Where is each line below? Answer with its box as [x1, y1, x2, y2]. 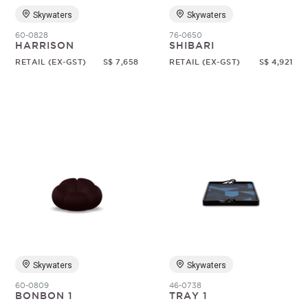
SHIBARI [169, 40, 215, 51]
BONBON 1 [15, 290, 74, 301]
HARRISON [15, 40, 75, 51]
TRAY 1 [169, 290, 208, 301]
